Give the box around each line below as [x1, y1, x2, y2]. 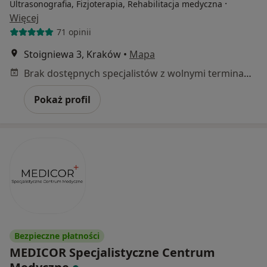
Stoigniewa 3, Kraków [24, 47, 121, 61]
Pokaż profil [34, 92, 91, 106]
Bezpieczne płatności [14, 229, 100, 241]
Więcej [10, 11, 39, 24]
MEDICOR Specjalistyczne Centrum [10, 244, 215, 260]
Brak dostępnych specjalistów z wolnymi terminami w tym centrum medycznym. [244, 66, 252, 80]
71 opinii [56, 26, 91, 38]
